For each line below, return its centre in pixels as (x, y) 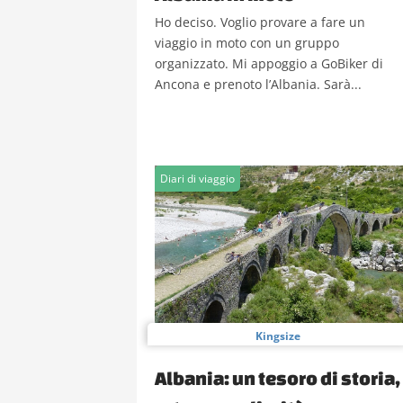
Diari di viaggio (197, 179)
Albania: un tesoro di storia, (278, 378)
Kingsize (278, 336)
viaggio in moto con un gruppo (247, 43)
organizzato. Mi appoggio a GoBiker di (269, 63)
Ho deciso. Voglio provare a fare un (260, 22)
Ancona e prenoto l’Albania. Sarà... (258, 84)
